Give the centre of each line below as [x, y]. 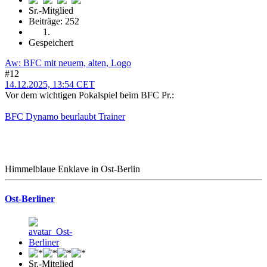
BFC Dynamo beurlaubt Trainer [65, 117]
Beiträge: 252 [54, 21]
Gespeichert [51, 43]
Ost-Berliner [30, 198]
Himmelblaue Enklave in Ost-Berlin [72, 169]
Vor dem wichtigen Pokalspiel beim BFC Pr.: [89, 95]
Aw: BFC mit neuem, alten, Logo [68, 63]
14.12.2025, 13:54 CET [50, 85]
